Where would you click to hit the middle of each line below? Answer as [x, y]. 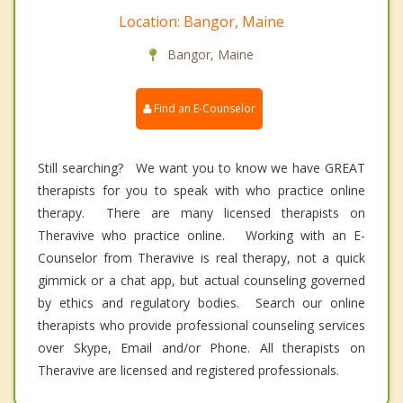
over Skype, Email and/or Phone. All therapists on [201, 348]
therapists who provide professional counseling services [201, 326]
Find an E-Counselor [203, 109]
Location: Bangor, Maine [201, 22]
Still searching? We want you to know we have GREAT [201, 168]
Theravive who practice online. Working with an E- [201, 236]
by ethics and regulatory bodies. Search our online [201, 303]
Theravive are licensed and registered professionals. [188, 371]
